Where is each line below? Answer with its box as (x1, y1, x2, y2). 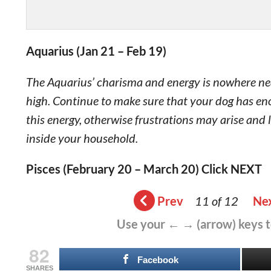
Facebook (137, 255, 178, 265)
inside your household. (25, 131, 138, 145)
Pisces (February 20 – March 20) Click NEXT (25, 162, 262, 176)
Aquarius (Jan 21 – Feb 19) (25, 44, 166, 58)
